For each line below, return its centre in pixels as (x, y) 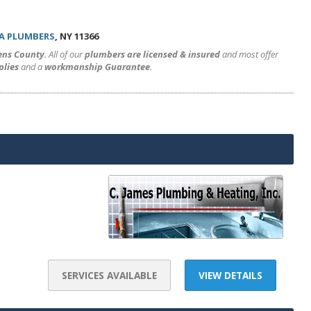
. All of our (65, 54)
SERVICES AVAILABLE (109, 275)
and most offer (249, 54)
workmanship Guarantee (97, 67)
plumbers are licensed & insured (152, 54)
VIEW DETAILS (230, 275)
